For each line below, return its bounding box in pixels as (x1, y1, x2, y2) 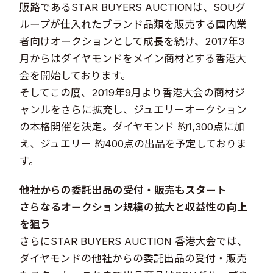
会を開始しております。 (19, 69, 132, 82)
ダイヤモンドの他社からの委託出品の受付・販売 (19, 252, 247, 264)
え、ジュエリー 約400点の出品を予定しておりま (19, 137, 247, 150)
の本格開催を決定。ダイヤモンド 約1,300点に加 (19, 120, 245, 133)
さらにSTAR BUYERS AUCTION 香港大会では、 (19, 235, 248, 247)
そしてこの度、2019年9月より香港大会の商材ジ (19, 86, 246, 99)
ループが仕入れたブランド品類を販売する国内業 (19, 18, 247, 30)
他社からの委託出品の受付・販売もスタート (19, 183, 227, 196)
